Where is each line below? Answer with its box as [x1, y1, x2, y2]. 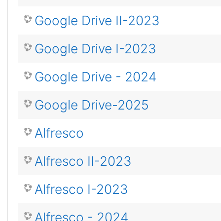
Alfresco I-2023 [35, 182, 128, 197]
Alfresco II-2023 [35, 153, 132, 169]
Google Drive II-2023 [35, 13, 160, 28]
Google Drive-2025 [35, 97, 149, 112]
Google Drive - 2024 [35, 69, 156, 84]
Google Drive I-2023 [35, 41, 156, 56]
